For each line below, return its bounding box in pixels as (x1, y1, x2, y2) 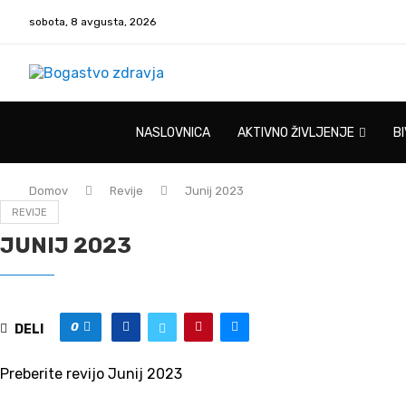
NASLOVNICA (136, 124, 210, 140)
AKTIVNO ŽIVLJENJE (237, 124, 354, 140)
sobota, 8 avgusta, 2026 (29, 15, 156, 28)
